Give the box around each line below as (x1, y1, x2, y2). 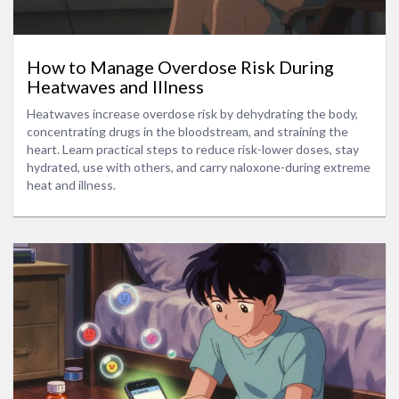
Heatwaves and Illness (27, 76, 204, 98)
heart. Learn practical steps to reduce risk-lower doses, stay (27, 142, 359, 158)
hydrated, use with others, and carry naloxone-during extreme (27, 159, 370, 175)
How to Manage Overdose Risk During (27, 56, 334, 78)
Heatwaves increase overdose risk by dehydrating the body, (27, 106, 358, 122)
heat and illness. (27, 177, 116, 193)
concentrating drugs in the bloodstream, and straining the (27, 124, 348, 140)
